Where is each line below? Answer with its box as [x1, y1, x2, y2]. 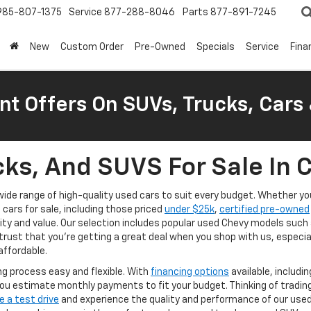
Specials [196, 42, 235, 53]
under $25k [165, 205, 215, 215]
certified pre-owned [219, 205, 310, 215]
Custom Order [60, 42, 124, 53]
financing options [151, 267, 229, 277]
